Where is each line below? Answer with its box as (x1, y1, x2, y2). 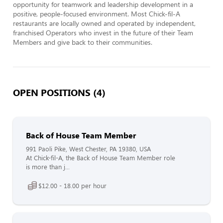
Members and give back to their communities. (13, 37, 152, 47)
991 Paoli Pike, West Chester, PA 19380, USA (26, 144, 151, 153)
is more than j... (26, 162, 70, 171)
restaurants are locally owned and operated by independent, (13, 18, 196, 28)
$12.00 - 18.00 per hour (38, 181, 107, 190)
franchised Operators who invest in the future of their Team (13, 28, 193, 37)
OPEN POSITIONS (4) (13, 86, 106, 99)
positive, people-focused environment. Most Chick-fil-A (13, 9, 180, 18)
